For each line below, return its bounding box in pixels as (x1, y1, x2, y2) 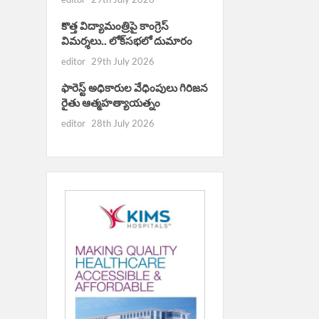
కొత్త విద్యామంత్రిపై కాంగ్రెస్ (61, 19, 169, 32)
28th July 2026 (90, 117, 155, 129)
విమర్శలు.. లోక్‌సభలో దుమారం (61, 34, 192, 47)
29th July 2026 (90, 55, 155, 67)
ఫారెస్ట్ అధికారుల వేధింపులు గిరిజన (61, 81, 208, 94)
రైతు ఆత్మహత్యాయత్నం (61, 96, 160, 109)
